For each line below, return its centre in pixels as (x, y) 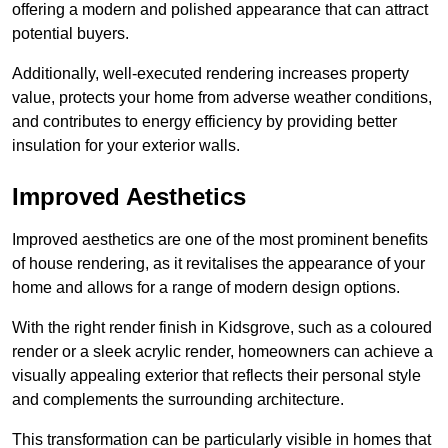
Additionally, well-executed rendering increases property (210, 74)
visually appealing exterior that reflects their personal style (216, 376)
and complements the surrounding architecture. (178, 400)
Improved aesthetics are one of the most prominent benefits (220, 240)
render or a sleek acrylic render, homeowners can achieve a (222, 352)
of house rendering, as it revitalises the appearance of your (218, 264)
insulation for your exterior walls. (126, 146)
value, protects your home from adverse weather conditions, (222, 98)
